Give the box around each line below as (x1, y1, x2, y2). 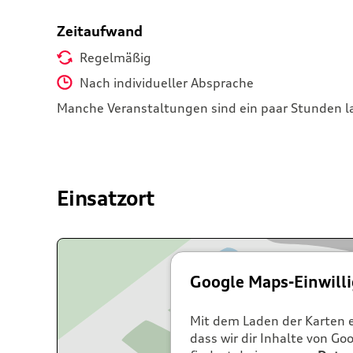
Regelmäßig (76, 49, 151, 65)
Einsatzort (57, 185, 154, 210)
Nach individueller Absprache (76, 74, 254, 91)
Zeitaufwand (57, 21, 143, 39)
